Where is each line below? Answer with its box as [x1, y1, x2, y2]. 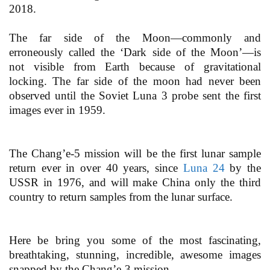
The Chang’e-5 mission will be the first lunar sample [9, 147, 261, 160]
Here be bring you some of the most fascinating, [9, 234, 261, 247]
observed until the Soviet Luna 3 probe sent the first [9, 89, 261, 102]
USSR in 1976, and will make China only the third [9, 176, 261, 189]
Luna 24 [183, 162, 225, 175]
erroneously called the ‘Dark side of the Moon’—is [9, 46, 261, 59]
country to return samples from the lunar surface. [9, 190, 233, 204]
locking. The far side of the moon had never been [9, 75, 261, 88]
